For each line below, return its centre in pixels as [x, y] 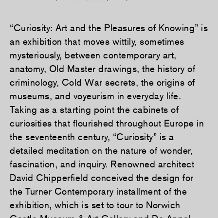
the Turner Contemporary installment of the [98, 191]
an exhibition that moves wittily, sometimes [97, 42]
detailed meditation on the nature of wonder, [101, 151]
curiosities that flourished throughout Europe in [107, 123]
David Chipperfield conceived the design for [102, 178]
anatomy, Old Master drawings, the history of [102, 69]
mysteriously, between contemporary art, [93, 55]
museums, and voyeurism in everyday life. [95, 96]
